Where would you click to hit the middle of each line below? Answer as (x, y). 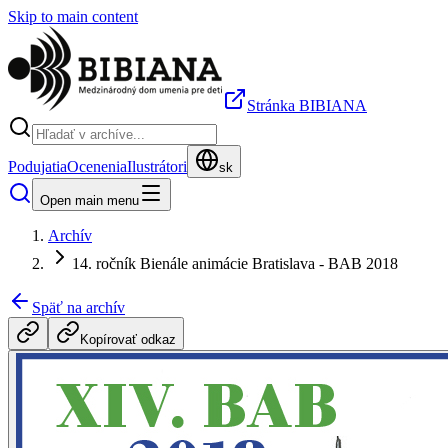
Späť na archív (78, 307)
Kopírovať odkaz (128, 339)
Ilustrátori (157, 166)
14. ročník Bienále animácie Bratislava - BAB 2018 (235, 263)
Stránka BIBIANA (307, 105)
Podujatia (37, 166)
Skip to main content (73, 16)
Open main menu (89, 200)
